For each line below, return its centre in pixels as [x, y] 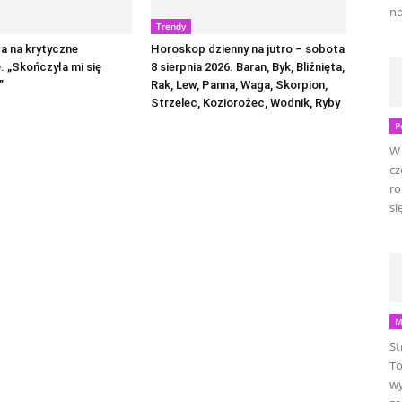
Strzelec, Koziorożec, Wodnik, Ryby [245, 103]
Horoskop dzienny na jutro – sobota [248, 49]
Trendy [171, 26]
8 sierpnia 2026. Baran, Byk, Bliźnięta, [248, 67]
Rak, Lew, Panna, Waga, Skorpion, [239, 85]
